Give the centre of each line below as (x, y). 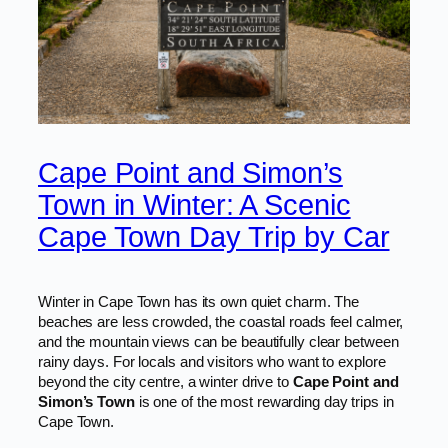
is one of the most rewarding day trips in (264, 401)
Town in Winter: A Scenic (194, 205)
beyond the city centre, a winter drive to (165, 381)
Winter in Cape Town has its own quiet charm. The (199, 301)
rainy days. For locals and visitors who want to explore (212, 361)
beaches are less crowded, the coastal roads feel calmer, (221, 321)
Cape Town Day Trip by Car (214, 237)
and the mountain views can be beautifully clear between (218, 341)
